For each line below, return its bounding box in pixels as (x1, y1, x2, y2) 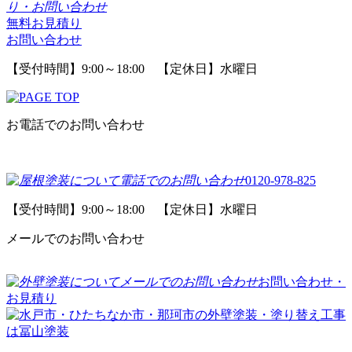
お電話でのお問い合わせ (6, 118, 145, 132)
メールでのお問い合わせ (6, 232, 145, 246)
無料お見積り (6, 16, 82, 31)
